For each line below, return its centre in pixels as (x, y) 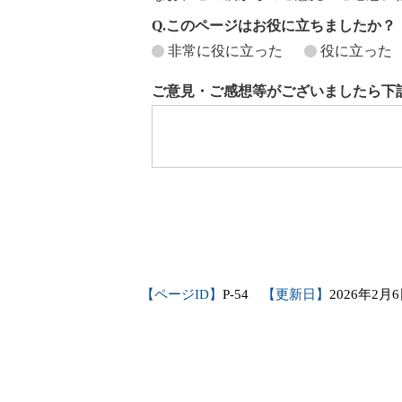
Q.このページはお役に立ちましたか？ (274, 26)
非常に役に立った (225, 51)
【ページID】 (182, 294)
